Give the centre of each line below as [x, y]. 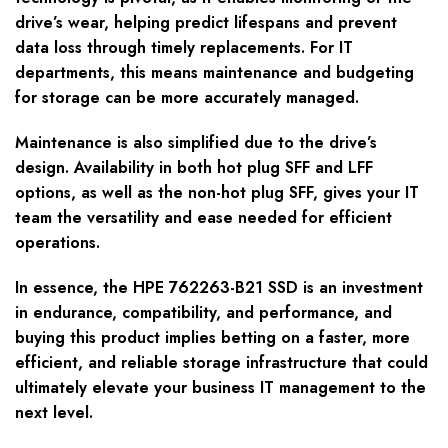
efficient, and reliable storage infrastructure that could [221, 363]
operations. [57, 243]
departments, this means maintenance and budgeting [214, 73]
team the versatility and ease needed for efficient [203, 218]
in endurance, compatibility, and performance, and [203, 313]
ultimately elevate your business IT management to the [220, 388]
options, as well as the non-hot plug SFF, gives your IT [217, 193]
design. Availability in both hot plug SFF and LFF [194, 168]
